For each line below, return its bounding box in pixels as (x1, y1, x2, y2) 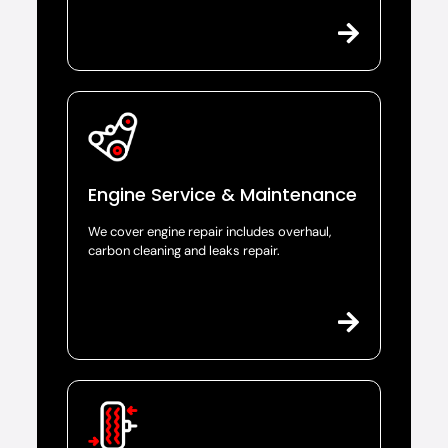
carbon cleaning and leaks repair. (87, 241, 280, 259)
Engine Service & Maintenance (87, 181, 357, 207)
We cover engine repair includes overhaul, (87, 222, 331, 240)
